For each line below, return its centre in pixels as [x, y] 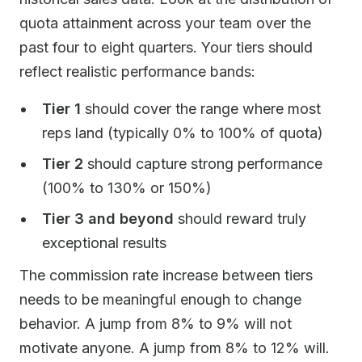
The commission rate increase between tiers [166, 275]
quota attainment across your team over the [165, 23]
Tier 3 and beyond [108, 219]
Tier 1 [61, 109]
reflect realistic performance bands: [137, 72]
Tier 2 [63, 164]
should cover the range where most [201, 109]
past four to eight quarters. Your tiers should [166, 47]
